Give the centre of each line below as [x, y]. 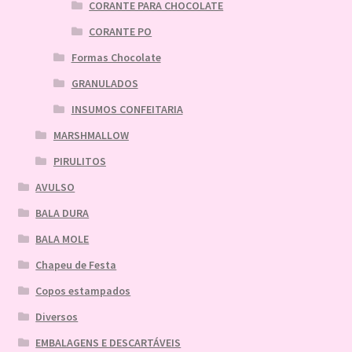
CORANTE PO [121, 32]
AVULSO [55, 187]
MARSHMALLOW [91, 136]
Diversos [57, 317]
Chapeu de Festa [76, 265]
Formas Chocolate [116, 58]
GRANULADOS [104, 84]
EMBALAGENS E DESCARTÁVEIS [108, 343]
